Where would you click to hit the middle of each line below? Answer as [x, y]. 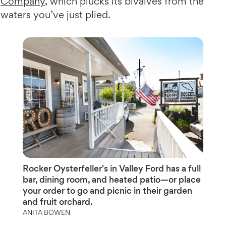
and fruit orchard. [58, 202]
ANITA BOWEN [46, 213]
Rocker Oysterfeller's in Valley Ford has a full [111, 168]
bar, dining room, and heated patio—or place [111, 180]
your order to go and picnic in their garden [107, 191]
